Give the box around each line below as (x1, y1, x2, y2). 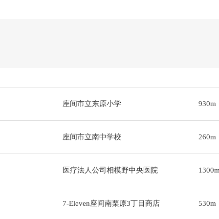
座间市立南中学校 (62, 133, 121, 141)
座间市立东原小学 (62, 100, 121, 108)
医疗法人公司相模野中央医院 (62, 166, 158, 174)
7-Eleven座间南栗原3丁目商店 (62, 199, 160, 207)
